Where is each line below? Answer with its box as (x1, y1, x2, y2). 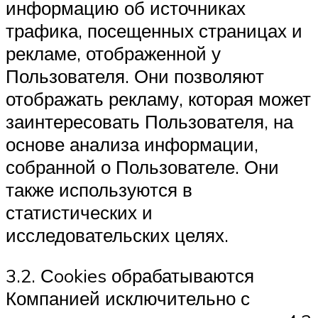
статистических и (6, 200, 153, 224)
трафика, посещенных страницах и (6, 18, 302, 42)
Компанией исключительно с (6, 287, 250, 310)
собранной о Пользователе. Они (6, 155, 279, 178)
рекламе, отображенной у (6, 41, 221, 65)
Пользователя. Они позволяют (6, 64, 264, 87)
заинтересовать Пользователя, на (6, 109, 293, 133)
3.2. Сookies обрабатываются (6, 264, 254, 287)
